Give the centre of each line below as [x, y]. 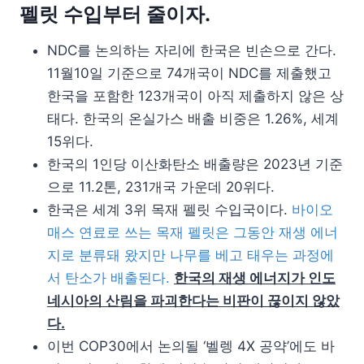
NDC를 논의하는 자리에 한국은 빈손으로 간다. [192, 50]
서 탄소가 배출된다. [108, 277]
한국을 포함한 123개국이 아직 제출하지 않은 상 [195, 95]
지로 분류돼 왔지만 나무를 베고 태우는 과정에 [191, 255]
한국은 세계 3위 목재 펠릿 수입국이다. [169, 209]
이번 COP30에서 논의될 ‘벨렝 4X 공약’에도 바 [191, 346]
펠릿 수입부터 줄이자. [115, 14]
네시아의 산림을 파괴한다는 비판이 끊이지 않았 [193, 300]
